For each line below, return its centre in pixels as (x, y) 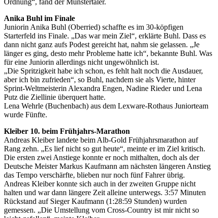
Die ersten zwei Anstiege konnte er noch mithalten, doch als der (101, 158)
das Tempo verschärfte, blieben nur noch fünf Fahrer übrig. (94, 175)
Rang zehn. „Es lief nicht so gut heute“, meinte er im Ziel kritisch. (105, 149)
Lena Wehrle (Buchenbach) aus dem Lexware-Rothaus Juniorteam (106, 106)
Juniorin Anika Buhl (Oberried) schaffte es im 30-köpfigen (94, 27)
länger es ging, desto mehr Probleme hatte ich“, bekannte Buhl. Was (108, 54)
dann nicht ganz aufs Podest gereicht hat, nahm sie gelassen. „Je (102, 45)
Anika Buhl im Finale (39, 18)
